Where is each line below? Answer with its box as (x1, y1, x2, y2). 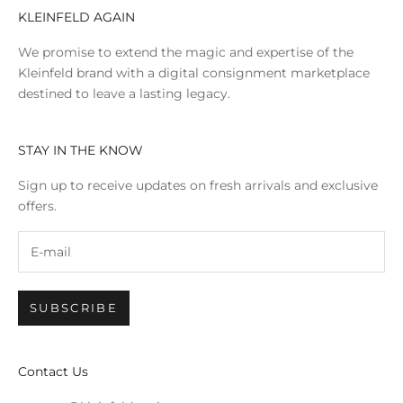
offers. (18, 198, 64, 215)
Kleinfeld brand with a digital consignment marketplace (18, 65, 370, 82)
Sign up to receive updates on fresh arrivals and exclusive (18, 177, 378, 194)
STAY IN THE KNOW (18, 142, 143, 159)
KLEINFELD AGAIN (18, 9, 135, 26)
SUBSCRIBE (30, 300, 119, 316)
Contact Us (18, 363, 88, 381)
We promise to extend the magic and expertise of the (18, 44, 354, 61)
